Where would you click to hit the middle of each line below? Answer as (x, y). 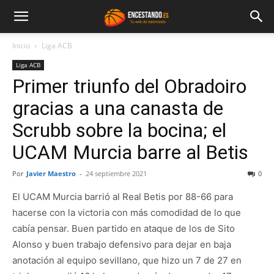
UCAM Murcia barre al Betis (130, 152)
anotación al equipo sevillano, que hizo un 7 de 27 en (127, 260)
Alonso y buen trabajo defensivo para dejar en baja (122, 244)
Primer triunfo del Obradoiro (129, 86)
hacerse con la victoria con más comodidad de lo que (127, 213)
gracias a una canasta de (118, 108)
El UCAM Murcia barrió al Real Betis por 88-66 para (123, 197)
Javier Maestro (51, 173)
